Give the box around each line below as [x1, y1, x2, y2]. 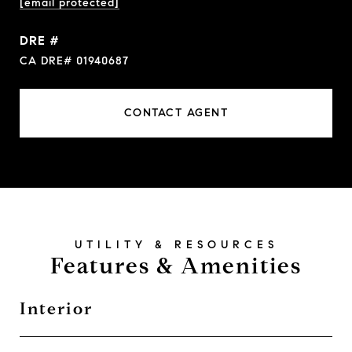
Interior [20, 299, 93, 319]
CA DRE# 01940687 [20, 54, 129, 68]
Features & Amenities [50, 252, 302, 280]
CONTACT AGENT [123, 106, 229, 119]
